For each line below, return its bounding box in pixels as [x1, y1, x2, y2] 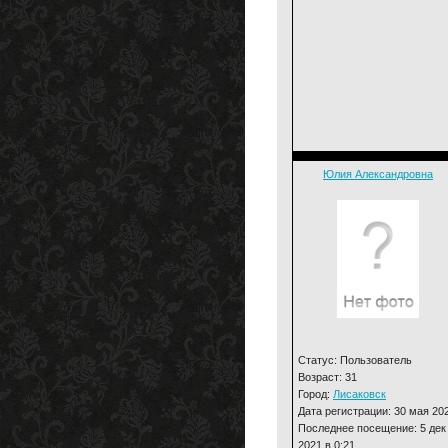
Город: [298, 387, 333, 400]
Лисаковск [333, 387, 386, 400]
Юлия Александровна [323, 168, 433, 180]
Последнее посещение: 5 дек [298, 421, 446, 434]
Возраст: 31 [298, 370, 357, 383]
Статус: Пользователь [298, 353, 412, 366]
